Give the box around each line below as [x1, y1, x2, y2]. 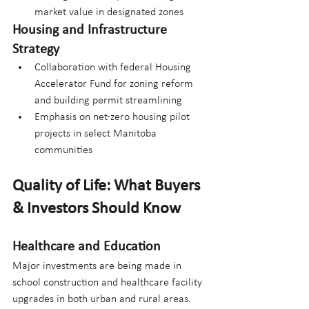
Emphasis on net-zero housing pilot [34, 111, 192, 123]
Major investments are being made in [12, 260, 184, 272]
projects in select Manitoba [34, 128, 159, 139]
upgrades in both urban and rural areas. [12, 293, 194, 305]
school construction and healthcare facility [12, 277, 205, 288]
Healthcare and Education [12, 239, 161, 254]
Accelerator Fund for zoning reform [34, 78, 196, 90]
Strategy [12, 42, 59, 57]
